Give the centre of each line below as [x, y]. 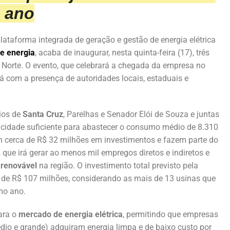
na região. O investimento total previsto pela [118, 165]
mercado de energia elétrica [70, 214]
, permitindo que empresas [170, 214]
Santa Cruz [43, 114]
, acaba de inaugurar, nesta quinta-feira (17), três [122, 52]
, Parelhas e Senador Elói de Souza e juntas [141, 114]
